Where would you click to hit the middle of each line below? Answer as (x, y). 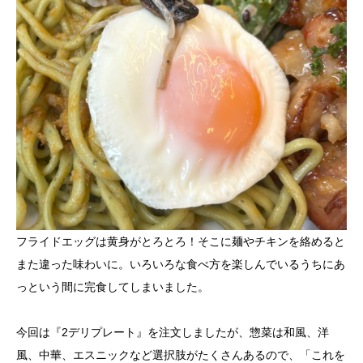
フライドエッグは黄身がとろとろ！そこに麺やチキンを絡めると (181, 242)
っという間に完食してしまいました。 (113, 287)
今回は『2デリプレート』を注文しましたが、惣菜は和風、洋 (173, 333)
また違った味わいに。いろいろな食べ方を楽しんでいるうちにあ (181, 265)
